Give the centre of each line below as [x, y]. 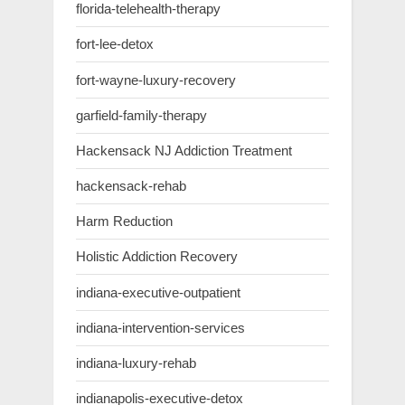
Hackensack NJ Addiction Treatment [184, 150]
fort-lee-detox [115, 44]
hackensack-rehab [131, 186]
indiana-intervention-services [160, 327]
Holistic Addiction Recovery [157, 257]
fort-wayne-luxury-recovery [156, 80]
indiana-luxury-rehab [136, 363]
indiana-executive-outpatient [158, 292]
